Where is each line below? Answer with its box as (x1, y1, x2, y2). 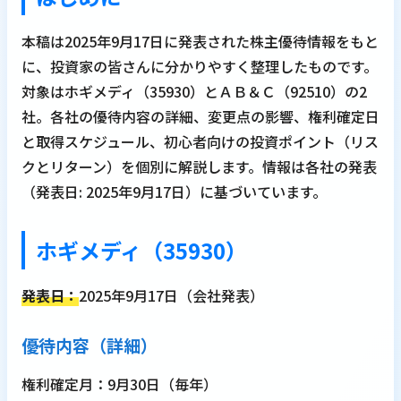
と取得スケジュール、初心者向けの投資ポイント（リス (21, 131, 379, 153)
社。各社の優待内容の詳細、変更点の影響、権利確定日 (21, 106, 380, 128)
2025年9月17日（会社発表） (79, 285, 264, 307)
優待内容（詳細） (21, 333, 158, 359)
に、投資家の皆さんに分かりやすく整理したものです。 (21, 55, 378, 78)
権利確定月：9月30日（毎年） (21, 373, 218, 396)
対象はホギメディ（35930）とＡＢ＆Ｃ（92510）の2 (21, 81, 367, 103)
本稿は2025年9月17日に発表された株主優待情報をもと (21, 30, 379, 53)
